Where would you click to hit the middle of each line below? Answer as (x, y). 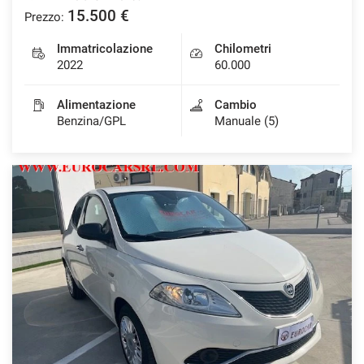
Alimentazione (96, 104)
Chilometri (243, 48)
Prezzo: (44, 17)
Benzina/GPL (91, 121)
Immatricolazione (105, 48)
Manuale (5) (247, 121)
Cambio (236, 104)
